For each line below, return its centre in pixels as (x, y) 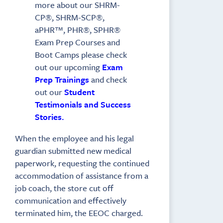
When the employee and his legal (74, 138)
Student (79, 92)
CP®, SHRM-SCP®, (70, 17)
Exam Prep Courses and (77, 42)
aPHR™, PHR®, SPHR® (78, 29)
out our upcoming (68, 67)
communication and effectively (71, 200)
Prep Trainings (62, 79)
